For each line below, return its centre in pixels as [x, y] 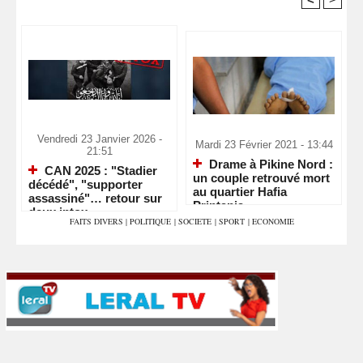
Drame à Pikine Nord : [269, 164]
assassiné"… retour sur [95, 199]
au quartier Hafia [240, 192]
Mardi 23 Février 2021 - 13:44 [264, 144]
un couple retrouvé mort [261, 178]
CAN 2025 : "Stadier [99, 170]
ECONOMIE [273, 222]
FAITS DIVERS [97, 222]
